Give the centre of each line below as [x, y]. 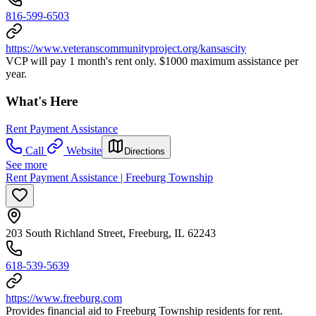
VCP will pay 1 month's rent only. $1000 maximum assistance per [152, 61]
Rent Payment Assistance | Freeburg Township [109, 177]
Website [84, 150]
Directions [145, 151]
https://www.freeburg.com [64, 298]
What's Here [42, 102]
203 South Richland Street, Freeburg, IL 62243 [111, 233]
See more [26, 164]
